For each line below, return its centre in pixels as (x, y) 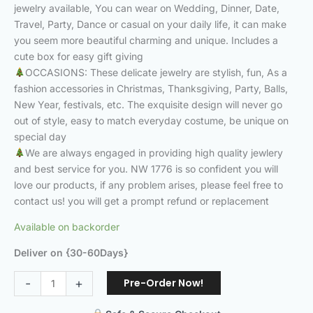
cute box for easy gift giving (79, 56)
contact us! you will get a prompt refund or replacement (141, 201)
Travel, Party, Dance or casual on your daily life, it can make (150, 24)
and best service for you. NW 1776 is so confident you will (146, 168)
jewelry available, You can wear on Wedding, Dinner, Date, (147, 8)
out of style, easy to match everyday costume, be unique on (151, 120)
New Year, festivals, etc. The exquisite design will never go (148, 104)
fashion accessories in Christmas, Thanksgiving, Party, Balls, (151, 88)
